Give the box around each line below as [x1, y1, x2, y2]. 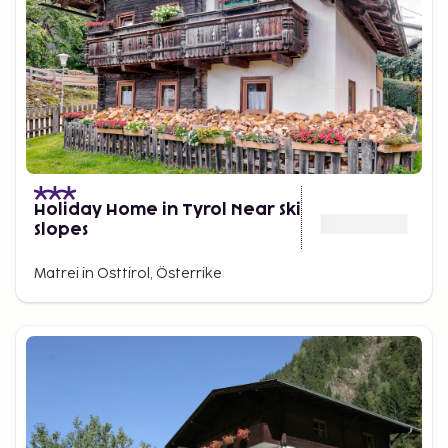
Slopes [34, 222, 88, 238]
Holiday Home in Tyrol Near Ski [34, 202, 301, 218]
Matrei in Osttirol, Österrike [34, 265, 222, 282]
